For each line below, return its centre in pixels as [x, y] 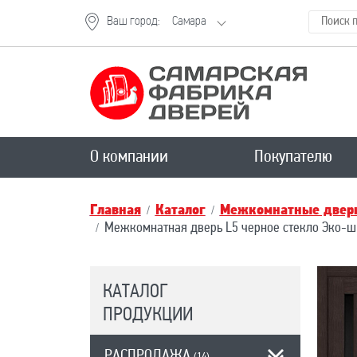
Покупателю [293, 157]
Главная [115, 211]
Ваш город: [133, 22]
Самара [189, 22]
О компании [129, 157]
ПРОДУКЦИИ [147, 316]
